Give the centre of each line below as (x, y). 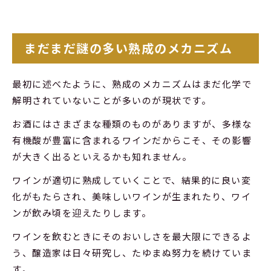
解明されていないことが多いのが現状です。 (112, 100)
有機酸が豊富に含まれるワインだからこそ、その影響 (132, 140)
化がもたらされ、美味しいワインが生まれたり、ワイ (132, 196)
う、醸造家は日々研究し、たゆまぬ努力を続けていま (132, 252)
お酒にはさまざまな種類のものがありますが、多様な (132, 123)
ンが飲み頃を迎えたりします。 (82, 212)
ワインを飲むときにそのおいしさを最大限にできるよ (132, 236)
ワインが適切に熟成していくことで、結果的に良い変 (132, 180)
